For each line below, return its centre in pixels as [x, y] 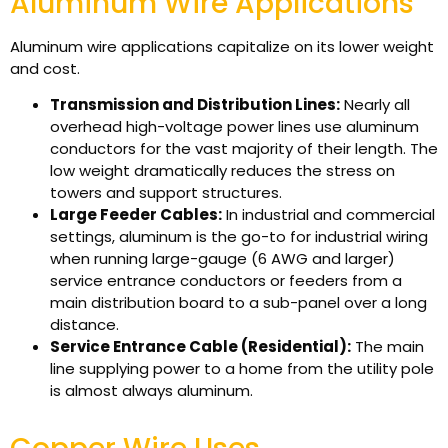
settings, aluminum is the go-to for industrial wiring [239, 236]
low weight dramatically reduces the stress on [222, 170]
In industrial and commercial [328, 214]
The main [387, 346]
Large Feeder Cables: [136, 214]
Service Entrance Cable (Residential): [200, 346]
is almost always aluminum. [151, 390]
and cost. [45, 68]
